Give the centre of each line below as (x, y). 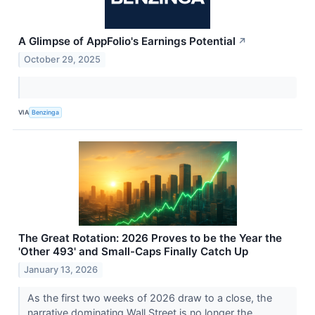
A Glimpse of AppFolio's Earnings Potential (127, 41)
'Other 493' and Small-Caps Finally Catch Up (133, 251)
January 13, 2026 (61, 269)
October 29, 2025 (63, 59)
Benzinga (46, 112)
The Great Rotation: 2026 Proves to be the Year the (150, 238)
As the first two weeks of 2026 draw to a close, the (149, 297)
